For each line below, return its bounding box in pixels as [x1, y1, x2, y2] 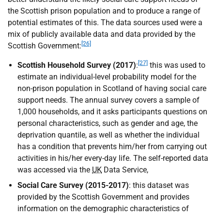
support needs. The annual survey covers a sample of [17, 95, 200, 105]
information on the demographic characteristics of [17, 204, 189, 213]
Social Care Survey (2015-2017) [17, 181, 129, 190]
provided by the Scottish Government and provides [17, 192, 189, 201]
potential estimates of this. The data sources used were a [8, 18, 202, 27]
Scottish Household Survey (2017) [17, 61, 136, 70]
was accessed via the [17, 165, 92, 174]
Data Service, [102, 165, 148, 174]
